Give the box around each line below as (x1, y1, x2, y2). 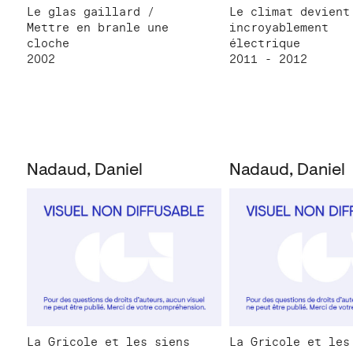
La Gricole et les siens (27, 335, 190, 350)
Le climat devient (229, 4, 351, 19)
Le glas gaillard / (27, 4, 154, 19)
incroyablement (229, 20, 329, 35)
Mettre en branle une (27, 20, 169, 35)
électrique (229, 35, 301, 50)
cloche (27, 35, 69, 50)
